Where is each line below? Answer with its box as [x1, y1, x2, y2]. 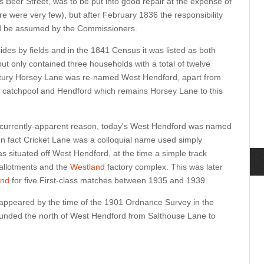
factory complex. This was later [105, 162, 223, 171]
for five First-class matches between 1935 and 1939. [9, 176, 207, 185]
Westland [70, 162, 105, 171]
